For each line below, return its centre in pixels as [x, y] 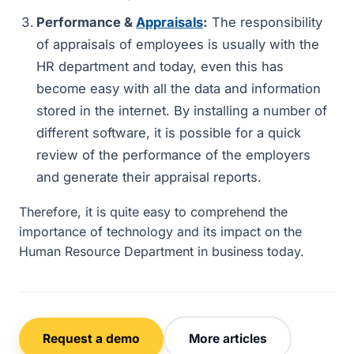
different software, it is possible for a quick [169, 133]
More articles [228, 338]
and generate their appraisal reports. [149, 177]
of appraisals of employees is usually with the [178, 44]
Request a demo [91, 338]
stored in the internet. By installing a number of [182, 111]
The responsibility [265, 22]
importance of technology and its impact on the [160, 232]
